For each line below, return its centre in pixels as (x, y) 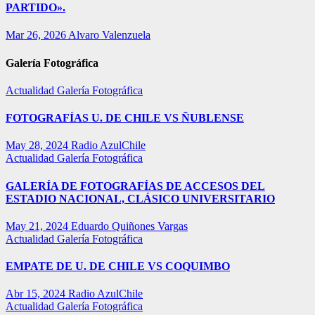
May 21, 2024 (38, 226)
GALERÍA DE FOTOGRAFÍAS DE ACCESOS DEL (135, 186)
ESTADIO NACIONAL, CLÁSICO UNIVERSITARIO (140, 198)
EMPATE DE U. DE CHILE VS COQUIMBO (118, 266)
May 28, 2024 (38, 146)
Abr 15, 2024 (37, 294)
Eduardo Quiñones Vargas (129, 226)
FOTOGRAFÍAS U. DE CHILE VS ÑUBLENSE (125, 118)
